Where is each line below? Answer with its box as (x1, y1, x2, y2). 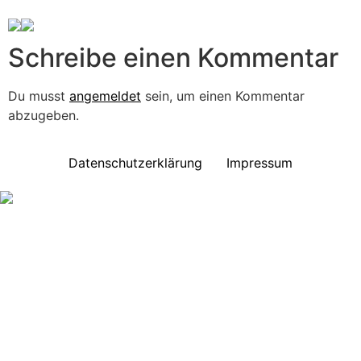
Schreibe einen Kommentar (8, 41, 338, 73)
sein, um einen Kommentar (141, 87, 305, 104)
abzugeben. (8, 106, 79, 123)
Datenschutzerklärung (68, 155, 202, 172)
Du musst (8, 87, 69, 104)
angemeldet (69, 87, 141, 104)
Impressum (226, 155, 293, 172)
